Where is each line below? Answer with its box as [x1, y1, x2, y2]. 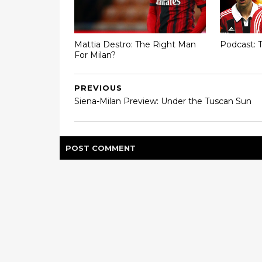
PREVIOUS [74, 83, 122, 92]
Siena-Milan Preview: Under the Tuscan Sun [74, 96, 251, 106]
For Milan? [74, 49, 116, 60]
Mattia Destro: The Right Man [74, 39, 196, 50]
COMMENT [92, 143, 136, 153]
